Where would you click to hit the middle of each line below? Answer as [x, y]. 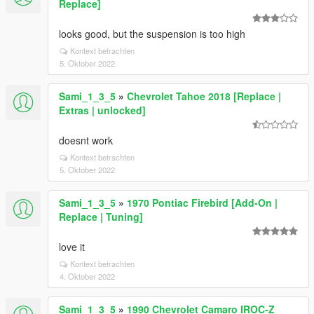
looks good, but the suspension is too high [152, 34]
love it [72, 247]
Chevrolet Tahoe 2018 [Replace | [204, 96]
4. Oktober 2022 [87, 276]
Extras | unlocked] [102, 110]
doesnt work [86, 140]
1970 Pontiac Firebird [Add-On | [202, 203]
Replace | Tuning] [101, 217]
